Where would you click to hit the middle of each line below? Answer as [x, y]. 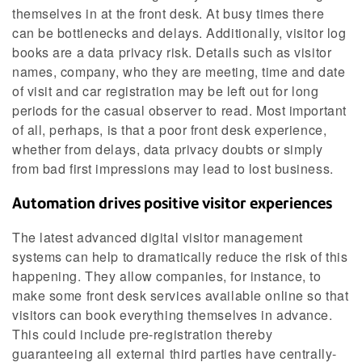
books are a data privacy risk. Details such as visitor [172, 53]
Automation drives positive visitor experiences [172, 204]
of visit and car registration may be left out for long [166, 91]
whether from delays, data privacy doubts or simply [168, 149]
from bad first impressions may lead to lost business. [173, 169]
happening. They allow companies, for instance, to [167, 276]
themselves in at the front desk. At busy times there [168, 14]
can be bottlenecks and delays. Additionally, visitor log [179, 33]
